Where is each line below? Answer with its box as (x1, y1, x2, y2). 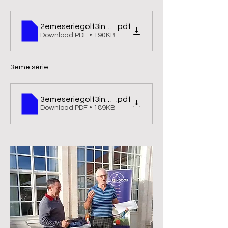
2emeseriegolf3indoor (40, 22, 123, 31)
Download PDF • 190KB (40, 32, 116, 39)
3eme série (10, 64, 48, 71)
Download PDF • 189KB (40, 104, 116, 111)
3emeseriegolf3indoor (40, 95, 123, 103)
